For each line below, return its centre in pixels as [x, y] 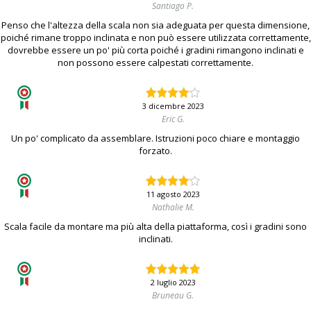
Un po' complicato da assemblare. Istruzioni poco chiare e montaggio [155, 138]
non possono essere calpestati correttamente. [155, 63]
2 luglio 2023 [173, 283]
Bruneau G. [173, 296]
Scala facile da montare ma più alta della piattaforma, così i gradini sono [155, 227]
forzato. [155, 151]
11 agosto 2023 [173, 194]
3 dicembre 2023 [173, 106]
